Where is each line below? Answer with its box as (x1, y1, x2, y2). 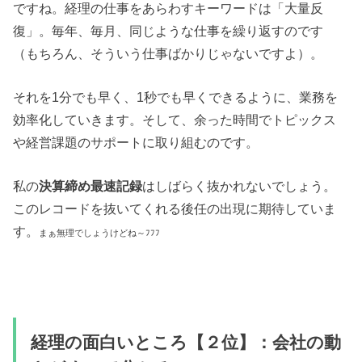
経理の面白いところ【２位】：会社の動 (30, 333, 341, 353)
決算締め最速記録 (39, 179, 143, 194)
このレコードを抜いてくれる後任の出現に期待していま (13, 201, 337, 217)
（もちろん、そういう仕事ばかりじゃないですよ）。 (13, 45, 324, 61)
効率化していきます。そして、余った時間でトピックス (13, 112, 337, 127)
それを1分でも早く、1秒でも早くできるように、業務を (13, 89, 339, 104)
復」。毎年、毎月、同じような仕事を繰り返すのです (13, 23, 324, 38)
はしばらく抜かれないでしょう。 (142, 179, 337, 194)
